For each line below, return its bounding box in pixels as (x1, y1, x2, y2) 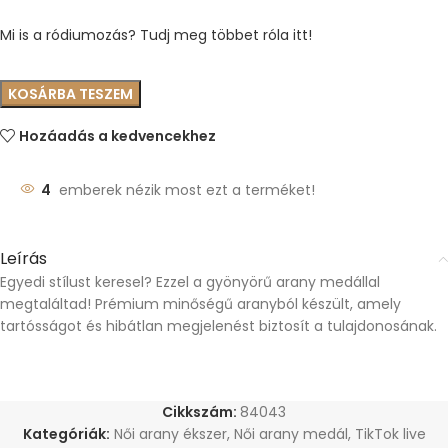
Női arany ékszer (113, 424, 227, 444)
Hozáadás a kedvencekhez (19, 126, 217, 146)
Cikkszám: (162, 402, 240, 422)
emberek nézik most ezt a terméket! (59, 180, 315, 200)
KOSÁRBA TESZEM (8, 84, 133, 104)
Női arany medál (233, 424, 348, 444)
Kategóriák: (22, 424, 110, 444)
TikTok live (354, 424, 426, 444)
